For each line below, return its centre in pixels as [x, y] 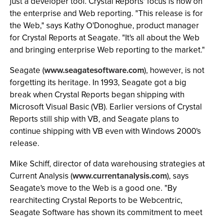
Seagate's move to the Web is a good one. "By [93, 188]
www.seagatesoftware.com [94, 70]
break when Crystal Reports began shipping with [97, 95]
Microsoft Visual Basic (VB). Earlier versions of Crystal [106, 107]
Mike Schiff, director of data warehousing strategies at [107, 164]
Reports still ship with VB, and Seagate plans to [94, 119]
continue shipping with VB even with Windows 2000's [105, 131]
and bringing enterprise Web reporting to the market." [107, 50]
